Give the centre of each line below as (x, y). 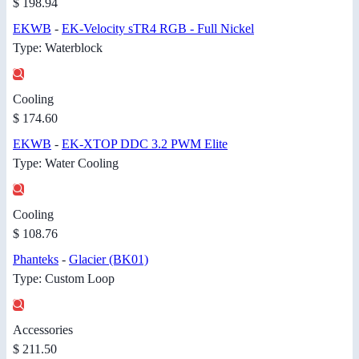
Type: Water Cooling (66, 163)
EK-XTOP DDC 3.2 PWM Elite (145, 144)
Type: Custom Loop (64, 279)
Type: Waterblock (58, 48)
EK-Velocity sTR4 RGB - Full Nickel (158, 29)
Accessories (43, 330)
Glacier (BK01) (109, 260)
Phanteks (36, 260)
